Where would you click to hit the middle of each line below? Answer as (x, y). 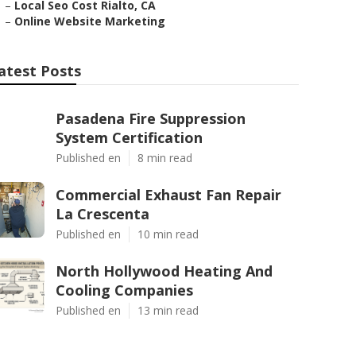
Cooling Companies (124, 290)
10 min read (168, 234)
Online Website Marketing (90, 21)
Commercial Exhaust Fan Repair (168, 195)
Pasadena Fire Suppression (151, 118)
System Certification (129, 137)
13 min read (168, 310)
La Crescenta (103, 214)
